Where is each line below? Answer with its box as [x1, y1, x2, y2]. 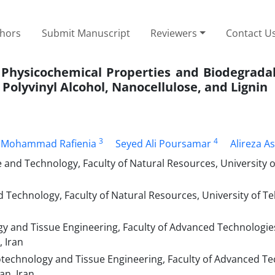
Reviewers [150, 26, 198, 40]
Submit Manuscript [41, 26, 130, 40]
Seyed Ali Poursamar [115, 136, 211, 150]
